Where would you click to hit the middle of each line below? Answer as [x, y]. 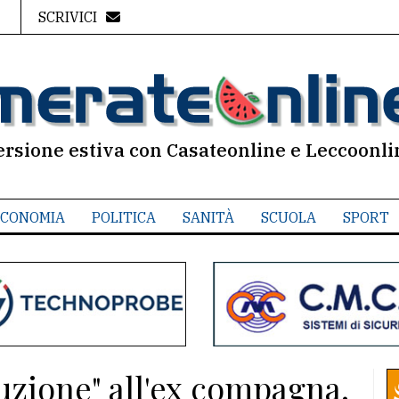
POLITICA [123, 217]
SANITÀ [208, 217]
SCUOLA [288, 217]
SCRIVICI [67, 17]
